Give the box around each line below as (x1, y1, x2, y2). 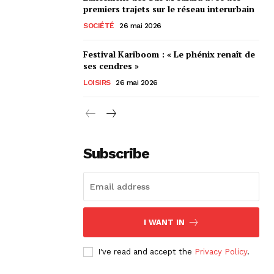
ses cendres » (83, 59, 139, 72)
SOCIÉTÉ (83, 21, 114, 30)
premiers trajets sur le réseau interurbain (83, 2, 254, 15)
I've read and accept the (98, 246, 194, 256)
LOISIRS (83, 78, 111, 87)
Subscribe (83, 144, 149, 162)
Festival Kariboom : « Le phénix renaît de (83, 48, 255, 60)
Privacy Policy (194, 246, 247, 256)
